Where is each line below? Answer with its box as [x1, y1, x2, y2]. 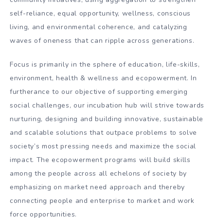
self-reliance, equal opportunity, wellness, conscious [10, 8, 191, 18]
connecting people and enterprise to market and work [10, 196, 195, 205]
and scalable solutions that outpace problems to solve [10, 127, 198, 137]
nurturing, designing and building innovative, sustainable [10, 114, 203, 124]
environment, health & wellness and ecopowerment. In [10, 73, 197, 83]
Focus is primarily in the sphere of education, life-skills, [10, 59, 200, 69]
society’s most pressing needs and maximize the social [10, 141, 197, 151]
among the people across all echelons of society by [10, 168, 187, 178]
